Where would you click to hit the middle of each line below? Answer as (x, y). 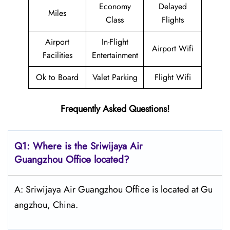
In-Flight (115, 42)
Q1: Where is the (52, 146)
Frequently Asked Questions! (115, 109)
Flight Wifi (172, 77)
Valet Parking (115, 77)
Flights (172, 20)
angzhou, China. (46, 205)
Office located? (98, 159)
